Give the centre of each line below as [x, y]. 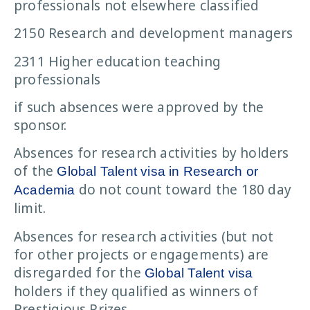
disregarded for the [79, 272]
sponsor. [40, 125]
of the [36, 171]
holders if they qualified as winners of [136, 291]
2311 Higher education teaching [117, 61]
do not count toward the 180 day [183, 190]
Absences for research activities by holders [152, 153]
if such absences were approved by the [139, 107]
